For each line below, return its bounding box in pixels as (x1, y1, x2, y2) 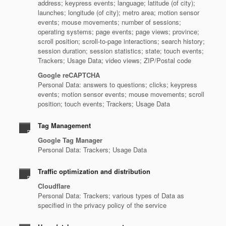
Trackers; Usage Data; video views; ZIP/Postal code (38, 55, 191, 65)
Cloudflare (38, 181, 70, 191)
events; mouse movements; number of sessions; (38, 17, 181, 27)
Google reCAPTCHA (38, 70, 100, 80)
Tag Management (38, 121, 91, 130)
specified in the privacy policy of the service (38, 200, 166, 210)
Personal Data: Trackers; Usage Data (38, 145, 147, 154)
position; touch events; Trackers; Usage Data (38, 99, 170, 108)
